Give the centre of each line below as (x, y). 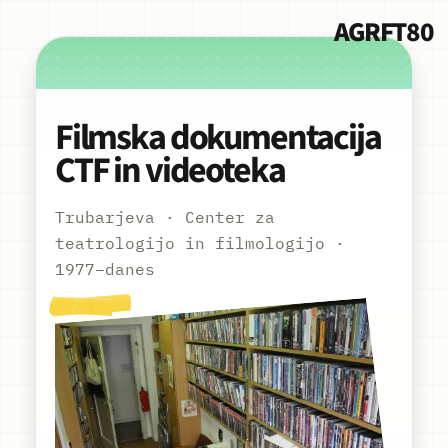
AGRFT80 (383, 32)
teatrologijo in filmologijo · (199, 243)
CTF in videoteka (169, 170)
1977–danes (104, 269)
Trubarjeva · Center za (164, 217)
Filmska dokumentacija (217, 137)
